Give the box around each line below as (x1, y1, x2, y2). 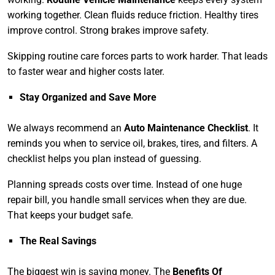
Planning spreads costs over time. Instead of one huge (7, 179, 242, 191)
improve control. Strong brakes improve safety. (7, 25, 209, 37)
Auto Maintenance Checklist (124, 122, 248, 134)
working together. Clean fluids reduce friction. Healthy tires (7, 9, 258, 21)
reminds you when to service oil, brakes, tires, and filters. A (7, 137, 257, 150)
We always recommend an (7, 122, 124, 134)
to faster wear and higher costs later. (7, 66, 165, 78)
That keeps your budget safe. (7, 209, 133, 222)
